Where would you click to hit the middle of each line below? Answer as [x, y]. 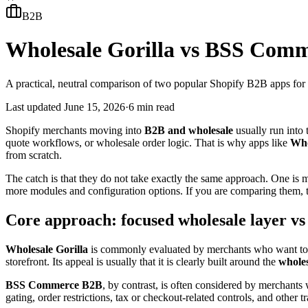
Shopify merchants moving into [75, 130]
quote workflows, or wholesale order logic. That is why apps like [148, 142]
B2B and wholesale [189, 130]
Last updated [33, 107]
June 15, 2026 [95, 107]
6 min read [152, 107]
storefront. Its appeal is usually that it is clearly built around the [142, 261]
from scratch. [34, 155]
